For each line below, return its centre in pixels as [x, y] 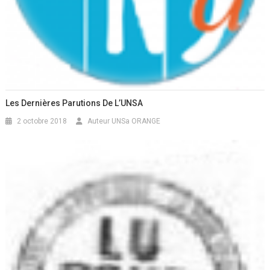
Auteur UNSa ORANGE [124, 121]
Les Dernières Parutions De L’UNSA [74, 103]
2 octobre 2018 [42, 121]
